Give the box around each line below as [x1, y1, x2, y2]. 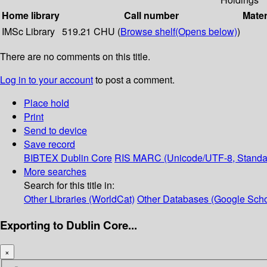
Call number [123, 8, 179, 23]
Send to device [24, 123, 87, 138]
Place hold [24, 96, 69, 110]
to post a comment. [93, 73, 175, 87]
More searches [24, 164, 86, 179]
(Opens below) [175, 24, 237, 39]
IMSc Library [2, 24, 55, 39]
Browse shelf [120, 24, 175, 39]
